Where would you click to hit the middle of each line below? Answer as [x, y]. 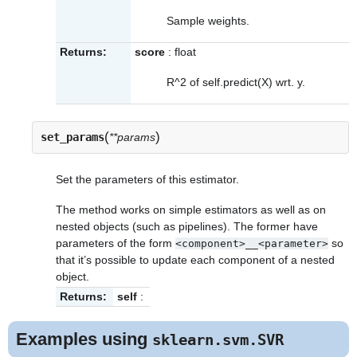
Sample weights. [208, 21]
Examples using [84, 339]
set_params [73, 137]
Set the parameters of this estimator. [147, 179]
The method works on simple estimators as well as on [191, 210]
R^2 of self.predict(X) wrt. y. [236, 82]
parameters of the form [116, 243]
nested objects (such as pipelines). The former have [187, 227]
